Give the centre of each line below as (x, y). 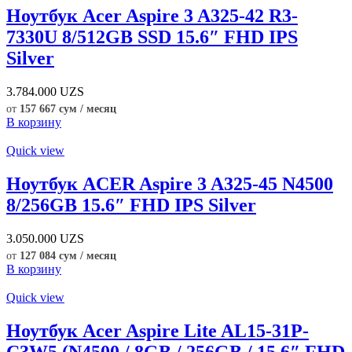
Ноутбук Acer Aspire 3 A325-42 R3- (152, 15)
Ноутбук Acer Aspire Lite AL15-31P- (158, 330)
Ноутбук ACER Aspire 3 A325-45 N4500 (170, 183)
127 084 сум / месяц (68, 255)
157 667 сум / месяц (68, 108)
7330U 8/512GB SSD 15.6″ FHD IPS (152, 37)
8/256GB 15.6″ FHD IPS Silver (131, 205)
